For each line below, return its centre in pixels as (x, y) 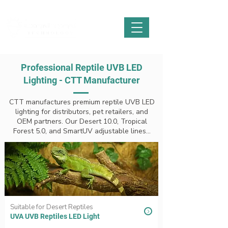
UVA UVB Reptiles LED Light (55, 216)
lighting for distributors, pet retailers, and (82, 112)
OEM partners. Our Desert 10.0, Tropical (82, 121)
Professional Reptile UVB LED (81, 67)
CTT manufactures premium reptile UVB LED (82, 102)
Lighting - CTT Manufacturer (81, 80)
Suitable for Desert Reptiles (52, 207)
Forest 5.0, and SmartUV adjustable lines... (82, 131)
